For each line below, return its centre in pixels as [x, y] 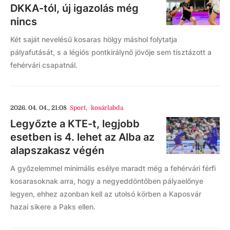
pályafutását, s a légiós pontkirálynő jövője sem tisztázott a [111, 52]
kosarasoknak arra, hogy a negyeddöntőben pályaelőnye [107, 181]
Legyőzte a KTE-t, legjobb [75, 124]
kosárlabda [107, 108]
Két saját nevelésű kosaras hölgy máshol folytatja [94, 40]
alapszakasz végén [57, 151]
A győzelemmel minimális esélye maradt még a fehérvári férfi [113, 168]
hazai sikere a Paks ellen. [53, 207]
